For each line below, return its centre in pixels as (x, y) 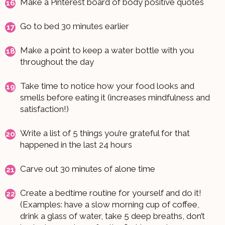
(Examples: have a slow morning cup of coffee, (110, 204)
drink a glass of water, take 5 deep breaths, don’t (113, 216)
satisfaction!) (44, 109)
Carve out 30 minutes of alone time (88, 168)
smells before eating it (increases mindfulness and (115, 97)
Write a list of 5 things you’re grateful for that (105, 133)
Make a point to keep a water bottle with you (107, 50)
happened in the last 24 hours (76, 144)
